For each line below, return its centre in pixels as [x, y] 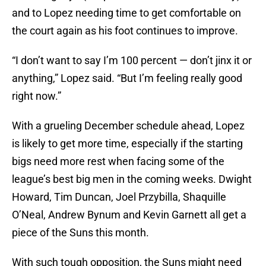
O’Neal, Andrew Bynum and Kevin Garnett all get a [129, 215]
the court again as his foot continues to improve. [125, 31]
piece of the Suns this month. [80, 233]
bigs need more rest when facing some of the [118, 161]
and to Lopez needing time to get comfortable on [126, 13]
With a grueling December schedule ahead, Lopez [128, 126]
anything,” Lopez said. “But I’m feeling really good [127, 78]
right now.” [37, 96]
